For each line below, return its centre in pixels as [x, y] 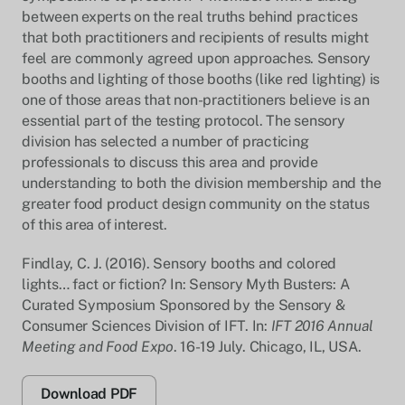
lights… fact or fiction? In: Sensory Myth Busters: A [186, 284]
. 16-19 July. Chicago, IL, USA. [267, 347]
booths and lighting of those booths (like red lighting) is [201, 79]
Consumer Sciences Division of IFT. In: [146, 326]
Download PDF [89, 394]
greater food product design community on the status [196, 204]
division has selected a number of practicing [165, 141]
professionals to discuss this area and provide [170, 162]
